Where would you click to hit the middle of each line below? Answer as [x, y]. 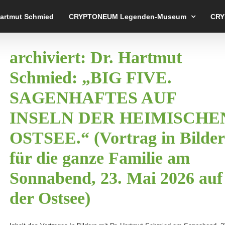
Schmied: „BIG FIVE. [91, 78]
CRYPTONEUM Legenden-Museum [128, 16]
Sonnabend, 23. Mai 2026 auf [116, 178]
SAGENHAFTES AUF [93, 98]
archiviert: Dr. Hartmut [96, 58]
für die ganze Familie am [100, 158]
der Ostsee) [50, 198]
